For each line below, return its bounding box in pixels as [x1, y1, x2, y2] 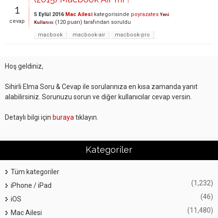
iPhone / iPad [11, 182, 52, 189]
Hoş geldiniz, [5, 62, 43, 70]
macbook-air [73, 32, 105, 38]
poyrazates [131, 11, 159, 18]
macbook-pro [115, 32, 150, 38]
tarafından [84, 19, 109, 25]
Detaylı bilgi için [5, 113, 53, 121]
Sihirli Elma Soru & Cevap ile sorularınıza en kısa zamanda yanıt [5, 83, 198, 91]
